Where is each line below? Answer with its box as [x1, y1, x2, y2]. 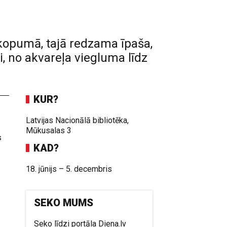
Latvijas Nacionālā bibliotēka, [26, 116, 129, 125]
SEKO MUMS [34, 197, 94, 209]
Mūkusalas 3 [26, 126, 72, 135]
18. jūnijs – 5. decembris [26, 164, 112, 174]
